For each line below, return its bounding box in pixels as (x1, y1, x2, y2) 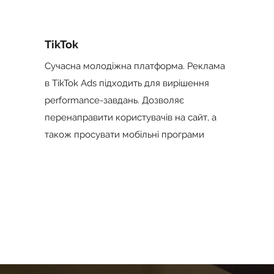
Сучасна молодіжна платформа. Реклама (45, 61, 226, 72)
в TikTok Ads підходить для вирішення (45, 78, 210, 89)
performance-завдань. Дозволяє (45, 95, 185, 106)
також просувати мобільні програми (45, 129, 205, 140)
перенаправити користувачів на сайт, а (45, 112, 217, 123)
